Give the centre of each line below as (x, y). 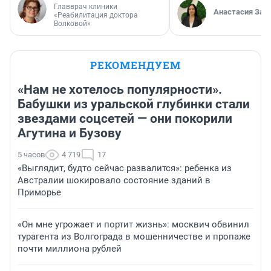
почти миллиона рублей (70, 249)
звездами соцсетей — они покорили (125, 119)
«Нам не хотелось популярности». (120, 90)
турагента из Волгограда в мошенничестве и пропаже (134, 237)
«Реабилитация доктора (96, 15)
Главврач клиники (86, 7)
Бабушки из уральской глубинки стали (134, 104)
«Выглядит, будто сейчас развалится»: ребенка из (125, 168)
